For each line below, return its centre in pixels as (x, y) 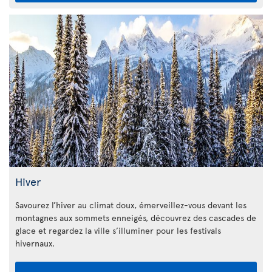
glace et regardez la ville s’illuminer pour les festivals (118, 230)
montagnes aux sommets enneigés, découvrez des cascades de (136, 217)
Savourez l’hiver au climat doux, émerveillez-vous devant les (131, 205)
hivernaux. (35, 243)
